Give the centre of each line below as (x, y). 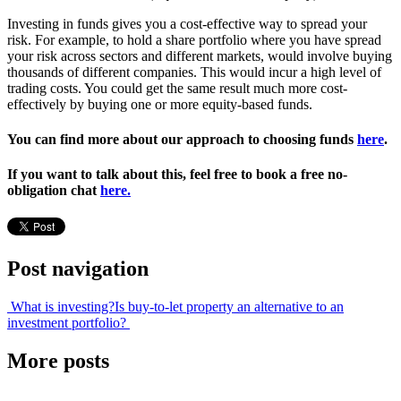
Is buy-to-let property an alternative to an (229, 307)
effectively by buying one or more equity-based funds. (160, 104)
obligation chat (54, 191)
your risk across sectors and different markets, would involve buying (200, 55)
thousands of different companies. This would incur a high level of (194, 72)
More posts (58, 361)
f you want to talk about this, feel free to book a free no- (180, 175)
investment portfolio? (68, 323)
